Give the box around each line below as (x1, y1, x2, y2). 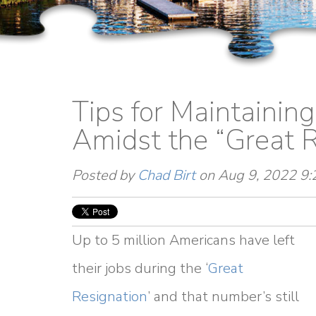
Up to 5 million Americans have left (72, 231, 295, 250)
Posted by (72, 166, 138, 185)
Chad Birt (138, 166, 195, 185)
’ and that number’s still (147, 287, 299, 306)
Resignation (72, 287, 147, 306)
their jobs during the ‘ (72, 259, 208, 278)
